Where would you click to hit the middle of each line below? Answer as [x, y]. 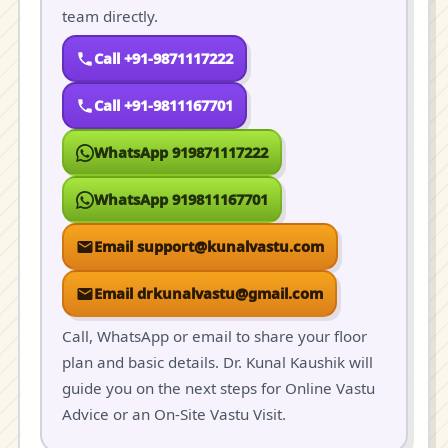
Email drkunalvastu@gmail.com [208, 293]
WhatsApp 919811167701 [181, 199]
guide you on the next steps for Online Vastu [218, 388]
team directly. [110, 16]
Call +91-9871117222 [163, 58]
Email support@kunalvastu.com [209, 246]
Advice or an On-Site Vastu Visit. [174, 414]
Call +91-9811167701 [163, 105]
